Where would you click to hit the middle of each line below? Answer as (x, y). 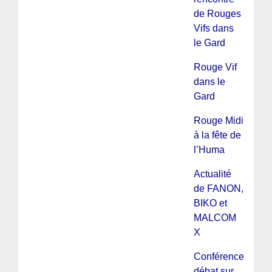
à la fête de (217, 135)
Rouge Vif (215, 67)
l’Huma (209, 149)
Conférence (219, 256)
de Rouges (217, 13)
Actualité (212, 174)
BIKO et (210, 203)
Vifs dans (213, 28)
